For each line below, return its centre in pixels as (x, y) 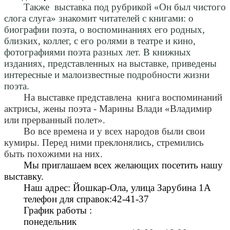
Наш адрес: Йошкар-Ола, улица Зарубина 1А (117, 187)
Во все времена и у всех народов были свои (114, 131)
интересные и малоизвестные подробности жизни (107, 74)
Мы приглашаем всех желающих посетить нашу (123, 165)
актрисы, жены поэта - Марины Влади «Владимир (108, 108)
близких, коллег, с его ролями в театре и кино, (100, 41)
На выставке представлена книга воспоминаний (123, 97)
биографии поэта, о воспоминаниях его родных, (104, 29)
